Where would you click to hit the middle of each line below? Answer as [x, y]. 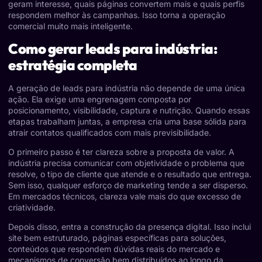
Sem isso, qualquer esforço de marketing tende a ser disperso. [128, 185]
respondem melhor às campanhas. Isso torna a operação [117, 15]
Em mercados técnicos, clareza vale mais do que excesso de [125, 196]
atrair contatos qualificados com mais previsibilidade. [110, 132]
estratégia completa [73, 65]
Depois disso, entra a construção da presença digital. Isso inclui [130, 227]
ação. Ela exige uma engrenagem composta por [100, 99]
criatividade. [32, 208]
